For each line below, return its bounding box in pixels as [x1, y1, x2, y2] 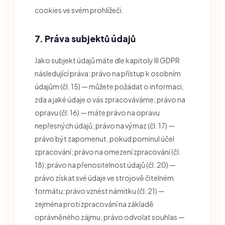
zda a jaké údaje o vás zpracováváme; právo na [35, 94, 185, 104]
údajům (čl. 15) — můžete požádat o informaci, [35, 81, 184, 91]
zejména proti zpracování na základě [35, 199, 154, 208]
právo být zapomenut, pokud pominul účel [35, 134, 174, 143]
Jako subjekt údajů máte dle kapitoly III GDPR [35, 55, 180, 65]
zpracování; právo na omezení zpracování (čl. [35, 147, 181, 156]
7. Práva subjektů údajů [35, 33, 136, 44]
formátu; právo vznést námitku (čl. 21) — [35, 186, 165, 195]
